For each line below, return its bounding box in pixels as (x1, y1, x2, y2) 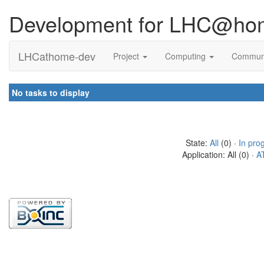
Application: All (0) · (181, 148, 256, 160)
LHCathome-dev (18, 48, 95, 64)
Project (113, 50, 141, 62)
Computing (165, 50, 208, 62)
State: (185, 137, 210, 148)
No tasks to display (12, 87, 90, 98)
